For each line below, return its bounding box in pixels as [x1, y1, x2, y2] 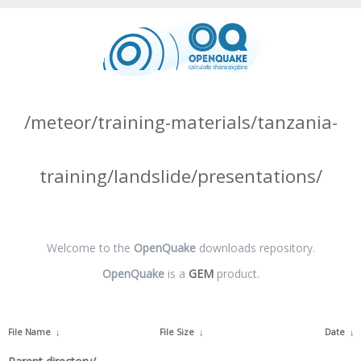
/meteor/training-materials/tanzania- [23, 110, 338, 135]
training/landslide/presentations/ [39, 164, 322, 189]
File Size [160, 326, 194, 338]
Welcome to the [46, 240, 134, 255]
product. [213, 266, 259, 281]
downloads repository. [195, 240, 315, 255]
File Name [8, 326, 51, 338]
